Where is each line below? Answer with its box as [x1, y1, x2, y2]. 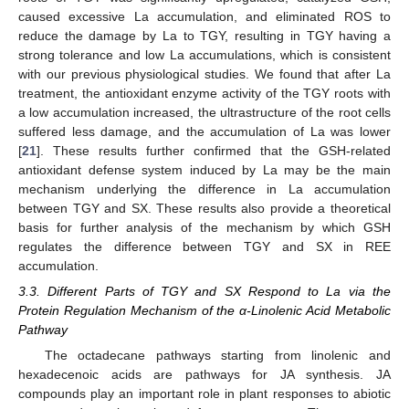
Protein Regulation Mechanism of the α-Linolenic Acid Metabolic [18, 303, 391, 319]
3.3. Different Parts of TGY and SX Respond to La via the [18, 284, 391, 299]
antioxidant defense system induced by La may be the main [18, 163, 391, 178]
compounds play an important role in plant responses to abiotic [18, 386, 391, 402]
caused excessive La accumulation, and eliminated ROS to [18, 9, 391, 25]
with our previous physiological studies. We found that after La [18, 67, 391, 82]
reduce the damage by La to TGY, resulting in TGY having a [18, 28, 391, 44]
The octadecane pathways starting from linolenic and [44, 348, 391, 363]
